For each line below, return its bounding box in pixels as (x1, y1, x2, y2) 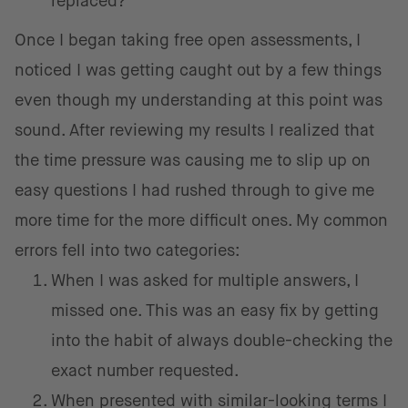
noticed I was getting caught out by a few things (15, 61, 382, 79)
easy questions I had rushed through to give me (15, 181, 374, 199)
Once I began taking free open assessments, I (15, 31, 361, 49)
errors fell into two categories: (15, 241, 240, 260)
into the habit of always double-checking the (51, 331, 393, 350)
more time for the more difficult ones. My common (15, 211, 388, 229)
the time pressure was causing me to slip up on (15, 151, 371, 169)
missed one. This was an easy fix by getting (51, 301, 379, 320)
